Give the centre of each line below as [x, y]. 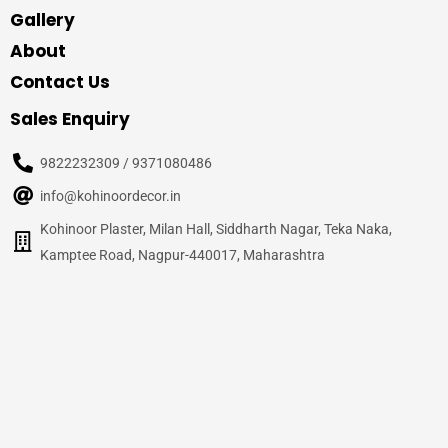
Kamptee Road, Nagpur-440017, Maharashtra [182, 254]
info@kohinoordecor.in [110, 195]
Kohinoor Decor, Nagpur [182, 383]
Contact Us [60, 81]
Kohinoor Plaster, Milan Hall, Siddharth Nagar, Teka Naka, [216, 228]
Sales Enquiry [70, 118]
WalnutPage [266, 409]
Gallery [42, 19]
